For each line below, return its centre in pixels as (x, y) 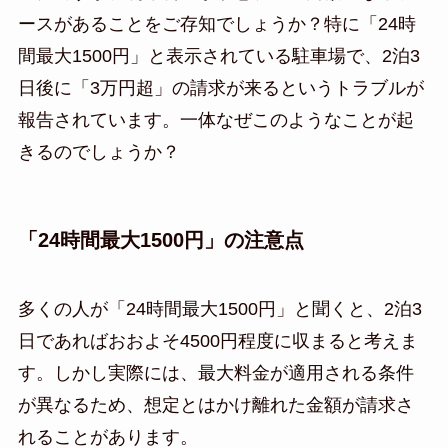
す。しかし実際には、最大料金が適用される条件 (215, 373)
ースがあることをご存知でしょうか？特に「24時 (216, 23)
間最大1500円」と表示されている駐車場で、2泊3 (218, 55)
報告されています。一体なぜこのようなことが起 (215, 119)
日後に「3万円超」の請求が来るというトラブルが (220, 87)
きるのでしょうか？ (98, 151)
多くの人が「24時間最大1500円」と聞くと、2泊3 (219, 309)
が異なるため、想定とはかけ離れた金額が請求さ (215, 405)
